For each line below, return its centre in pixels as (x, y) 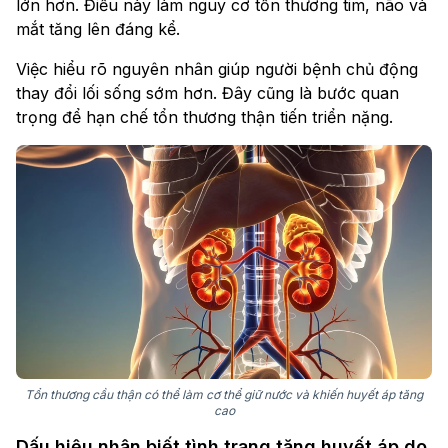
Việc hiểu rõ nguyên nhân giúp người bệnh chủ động (217, 69)
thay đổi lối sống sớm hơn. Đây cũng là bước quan (207, 93)
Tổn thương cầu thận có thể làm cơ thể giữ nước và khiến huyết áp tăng (224, 395)
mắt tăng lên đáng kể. (98, 29)
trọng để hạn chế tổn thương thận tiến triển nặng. (204, 117)
